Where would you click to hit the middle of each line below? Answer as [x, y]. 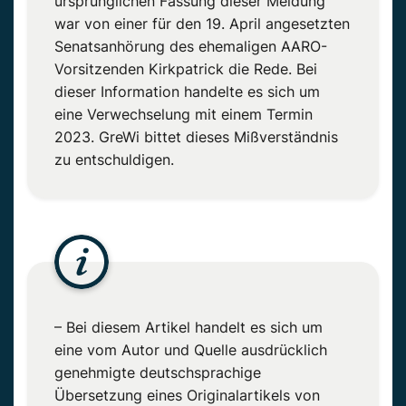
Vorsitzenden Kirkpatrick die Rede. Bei [186, 68]
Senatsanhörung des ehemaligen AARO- [191, 46]
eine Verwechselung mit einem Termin [184, 114]
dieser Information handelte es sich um [187, 91]
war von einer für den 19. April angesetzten [202, 23]
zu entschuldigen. [114, 159]
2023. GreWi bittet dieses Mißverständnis [196, 136]
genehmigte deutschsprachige [158, 372]
